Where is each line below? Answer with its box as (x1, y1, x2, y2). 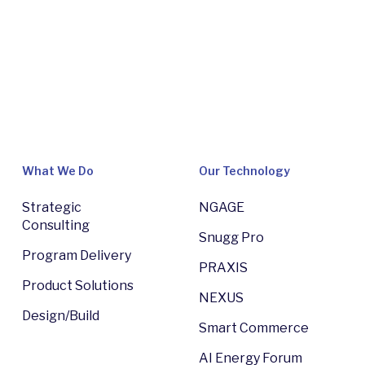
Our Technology (198, 164, 290, 178)
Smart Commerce (198, 320, 309, 336)
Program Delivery (22, 248, 131, 264)
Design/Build (22, 308, 99, 324)
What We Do (22, 164, 94, 178)
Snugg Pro (198, 230, 264, 246)
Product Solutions (22, 278, 134, 294)
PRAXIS (198, 260, 248, 276)
